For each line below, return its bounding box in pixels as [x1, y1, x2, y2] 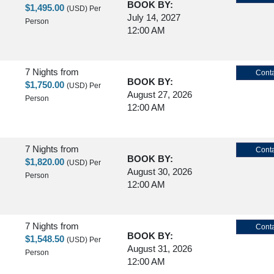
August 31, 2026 [127, 243, 192, 254]
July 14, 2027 [127, 12, 180, 23]
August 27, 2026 [127, 89, 192, 100]
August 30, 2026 [127, 166, 192, 177]
